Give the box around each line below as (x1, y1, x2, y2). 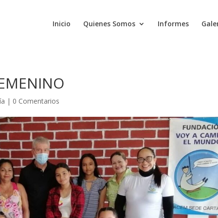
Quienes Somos (83, 19, 135, 28)
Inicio (52, 19, 71, 28)
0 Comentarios (13, 96, 60, 106)
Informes (157, 19, 189, 28)
